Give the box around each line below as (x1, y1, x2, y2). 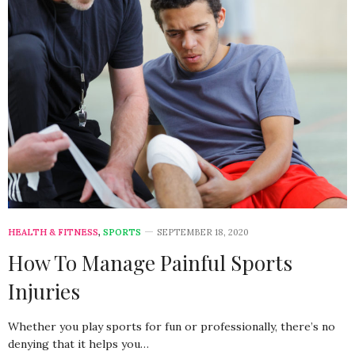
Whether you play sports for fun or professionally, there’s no (8, 319, 335, 334)
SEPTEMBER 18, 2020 (157, 226, 249, 238)
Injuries (8, 277, 80, 305)
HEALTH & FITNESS (8, 226, 98, 238)
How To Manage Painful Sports (8, 248, 292, 277)
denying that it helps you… (8, 336, 149, 351)
